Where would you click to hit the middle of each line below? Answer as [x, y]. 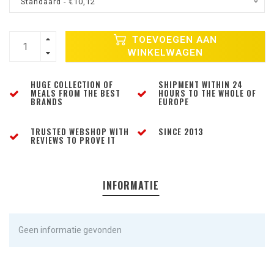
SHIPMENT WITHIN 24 [201, 85]
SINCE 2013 [181, 132]
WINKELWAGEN [165, 53]
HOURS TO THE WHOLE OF [207, 93]
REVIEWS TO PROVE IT [73, 140]
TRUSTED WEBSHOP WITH [80, 132]
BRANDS [47, 102]
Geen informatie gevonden [70, 230]
